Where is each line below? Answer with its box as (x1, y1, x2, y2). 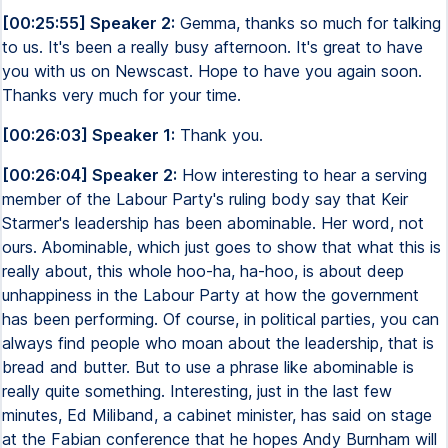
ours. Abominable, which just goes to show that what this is (2, 237, 441, 257)
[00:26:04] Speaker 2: (2, 165, 177, 185)
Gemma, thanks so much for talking (175, 13, 441, 33)
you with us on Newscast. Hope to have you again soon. (2, 61, 422, 81)
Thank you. (175, 125, 263, 145)
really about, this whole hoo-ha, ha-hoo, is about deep (2, 261, 404, 281)
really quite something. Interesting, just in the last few (2, 381, 392, 401)
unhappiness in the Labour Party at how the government (2, 285, 419, 305)
